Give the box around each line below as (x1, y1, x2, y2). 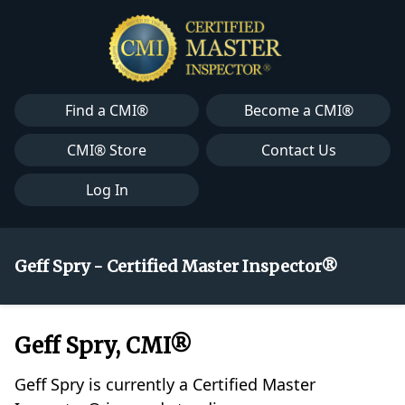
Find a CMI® (65, 100, 148, 121)
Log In (85, 180, 128, 201)
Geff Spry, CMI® (14, 332, 192, 361)
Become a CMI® (243, 100, 353, 121)
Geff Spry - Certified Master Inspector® (14, 256, 338, 278)
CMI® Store (67, 140, 146, 161)
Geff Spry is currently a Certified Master (14, 373, 316, 396)
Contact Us (260, 140, 336, 161)
